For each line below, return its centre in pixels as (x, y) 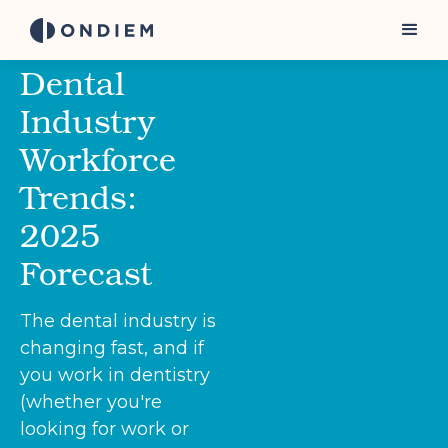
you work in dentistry (115, 375)
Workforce (98, 158)
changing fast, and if (112, 348)
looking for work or (104, 429)
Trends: (78, 196)
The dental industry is (118, 321)
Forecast (86, 272)
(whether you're (91, 402)
